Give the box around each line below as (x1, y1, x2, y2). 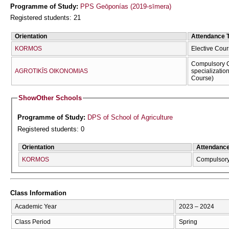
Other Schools (36, 94, 82, 102)
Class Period (15, 218, 51, 225)
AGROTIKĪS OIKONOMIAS (15, 67, 88, 75)
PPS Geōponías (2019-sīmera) (80, 2, 171, 10)
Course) (191, 74, 214, 82)
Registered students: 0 (17, 125, 85, 133)
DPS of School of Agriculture (87, 113, 173, 122)
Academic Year (15, 202, 57, 210)
